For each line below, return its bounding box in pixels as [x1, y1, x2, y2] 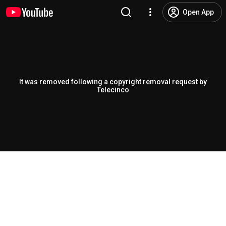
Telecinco [97, 86, 129, 94]
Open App [183, 8, 214, 16]
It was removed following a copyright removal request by [19, 78, 207, 86]
